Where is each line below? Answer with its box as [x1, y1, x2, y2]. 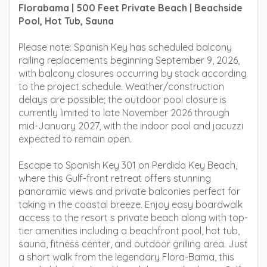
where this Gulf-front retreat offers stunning [18, 172, 211, 184]
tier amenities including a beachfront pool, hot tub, [18, 225, 240, 237]
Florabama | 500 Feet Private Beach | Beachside [18, 2, 243, 14]
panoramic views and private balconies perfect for [18, 185, 240, 197]
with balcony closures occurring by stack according [18, 67, 247, 79]
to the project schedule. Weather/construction [18, 80, 224, 92]
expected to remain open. [18, 133, 132, 145]
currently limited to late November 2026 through [18, 107, 229, 119]
